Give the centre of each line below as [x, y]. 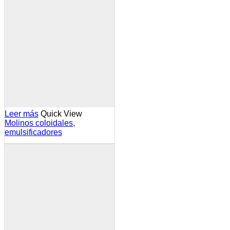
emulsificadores [33, 132]
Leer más [22, 114]
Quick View [61, 114]
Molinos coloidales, [40, 123]
